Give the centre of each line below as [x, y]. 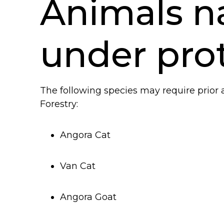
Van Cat [78, 166]
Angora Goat [88, 197]
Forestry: [59, 104]
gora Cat [91, 135]
